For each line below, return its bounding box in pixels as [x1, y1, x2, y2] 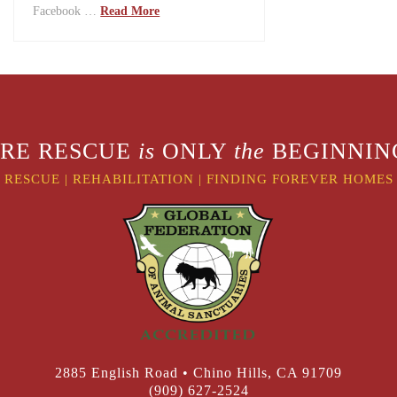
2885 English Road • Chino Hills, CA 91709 [55, 365, 342, 381]
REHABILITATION [72, 171, 198, 186]
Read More [100, 4, 160, 18]
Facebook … [33, 4, 101, 18]
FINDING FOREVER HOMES [206, 171, 393, 186]
